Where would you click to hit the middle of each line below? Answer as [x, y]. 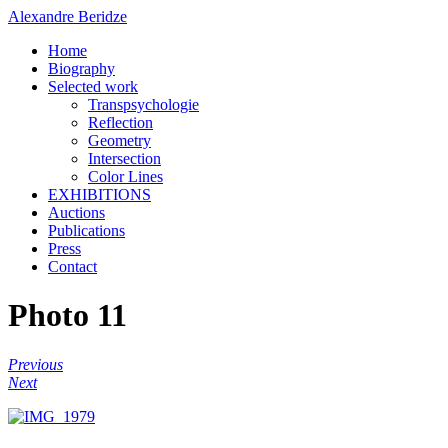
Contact [72, 266]
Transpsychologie [143, 104]
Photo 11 [67, 315]
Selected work [93, 86]
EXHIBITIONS [99, 194]
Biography [81, 68]
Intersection [124, 158]
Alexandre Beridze [67, 16]
